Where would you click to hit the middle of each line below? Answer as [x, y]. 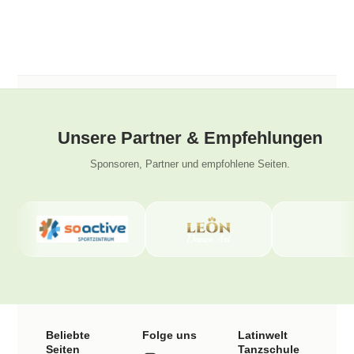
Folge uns [169, 335]
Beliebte [68, 335]
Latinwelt [262, 335]
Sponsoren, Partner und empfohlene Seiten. [190, 164]
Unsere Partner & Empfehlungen [190, 138]
